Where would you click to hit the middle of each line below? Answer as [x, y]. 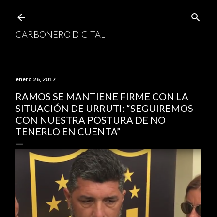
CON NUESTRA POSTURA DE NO [91, 120]
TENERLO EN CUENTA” [68, 131]
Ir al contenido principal [108, 12]
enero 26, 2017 [36, 79]
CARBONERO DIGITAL [60, 34]
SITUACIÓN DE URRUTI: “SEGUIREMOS [104, 108]
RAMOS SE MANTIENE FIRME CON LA [102, 96]
